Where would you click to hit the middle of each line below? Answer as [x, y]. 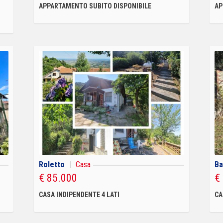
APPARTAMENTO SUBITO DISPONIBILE [95, 6]
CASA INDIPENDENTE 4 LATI [79, 194]
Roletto [52, 164]
